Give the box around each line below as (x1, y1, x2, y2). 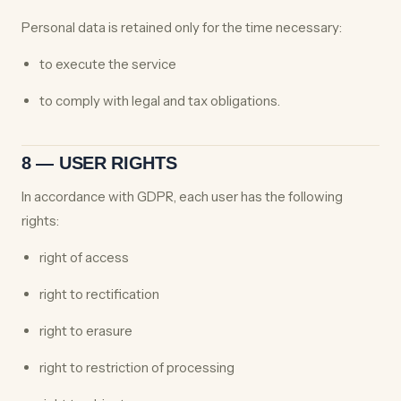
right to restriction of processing (39, 359, 235, 376)
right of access (39, 249, 129, 266)
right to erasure (39, 322, 132, 339)
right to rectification (39, 286, 159, 303)
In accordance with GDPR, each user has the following (21, 188, 343, 205)
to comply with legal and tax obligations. (39, 92, 280, 109)
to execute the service (39, 55, 176, 73)
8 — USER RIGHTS (21, 153, 177, 173)
